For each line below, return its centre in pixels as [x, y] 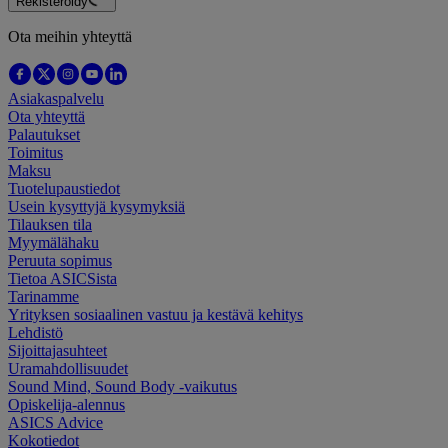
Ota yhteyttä [46, 116]
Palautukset [44, 134]
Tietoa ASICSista [62, 278]
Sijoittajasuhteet [57, 350]
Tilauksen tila [50, 224]
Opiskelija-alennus [66, 404]
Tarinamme [43, 296]
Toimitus [35, 152]
